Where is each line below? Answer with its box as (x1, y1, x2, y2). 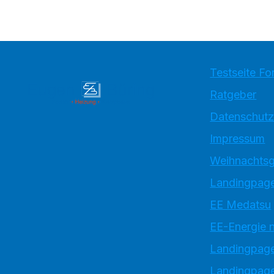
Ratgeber (210, 88, 257, 101)
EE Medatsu (210, 198, 272, 211)
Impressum (210, 132, 265, 145)
